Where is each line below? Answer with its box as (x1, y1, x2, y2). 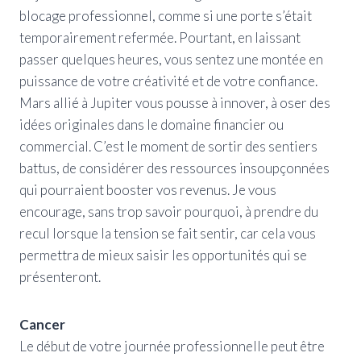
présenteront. (19, 268, 101, 285)
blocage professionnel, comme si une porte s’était (19, 6, 312, 24)
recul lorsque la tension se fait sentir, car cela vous (19, 224, 316, 242)
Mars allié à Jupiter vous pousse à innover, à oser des (19, 93, 330, 111)
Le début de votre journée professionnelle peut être (19, 337, 325, 355)
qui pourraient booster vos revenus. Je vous (19, 180, 276, 198)
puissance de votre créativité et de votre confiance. (19, 72, 317, 89)
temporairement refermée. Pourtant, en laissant (19, 28, 301, 46)
